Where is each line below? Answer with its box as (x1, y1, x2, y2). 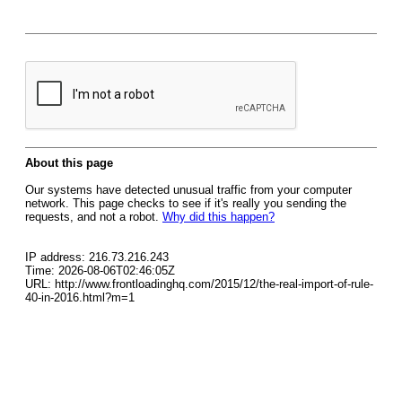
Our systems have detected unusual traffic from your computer (25, 183, 352, 197)
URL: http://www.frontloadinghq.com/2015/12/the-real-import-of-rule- (25, 277, 373, 291)
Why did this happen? (162, 210, 275, 223)
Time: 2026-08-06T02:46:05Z (25, 264, 175, 277)
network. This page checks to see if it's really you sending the (25, 197, 346, 210)
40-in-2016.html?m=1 (25, 291, 135, 304)
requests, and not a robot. (25, 210, 162, 223)
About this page (25, 156, 113, 170)
